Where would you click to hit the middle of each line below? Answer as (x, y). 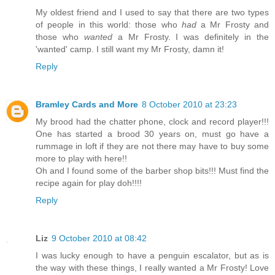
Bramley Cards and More (87, 105)
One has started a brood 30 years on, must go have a (152, 134)
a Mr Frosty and (233, 25)
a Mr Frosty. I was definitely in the (191, 37)
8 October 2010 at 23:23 (189, 105)
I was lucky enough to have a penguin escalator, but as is (152, 256)
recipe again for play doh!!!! (89, 183)
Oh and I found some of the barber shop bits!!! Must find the (152, 171)
